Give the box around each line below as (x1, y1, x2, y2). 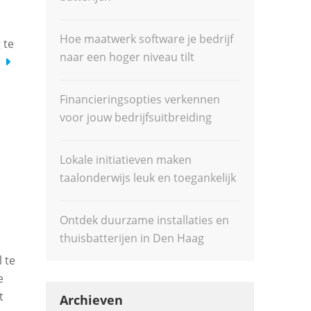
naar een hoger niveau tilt (60, 49, 195, 65)
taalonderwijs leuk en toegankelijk (60, 170, 237, 185)
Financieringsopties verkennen (60, 92, 221, 107)
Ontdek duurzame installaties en (60, 212, 230, 228)
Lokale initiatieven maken (60, 152, 192, 167)
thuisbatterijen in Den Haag (60, 230, 205, 246)
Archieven (60, 292, 124, 308)
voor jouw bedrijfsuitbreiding (60, 110, 212, 125)
